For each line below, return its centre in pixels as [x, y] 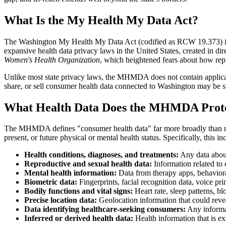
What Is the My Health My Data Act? [101, 20]
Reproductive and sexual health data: [88, 164]
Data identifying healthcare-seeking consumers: [105, 209]
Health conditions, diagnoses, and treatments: [101, 155]
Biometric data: [51, 182]
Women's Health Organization [52, 60]
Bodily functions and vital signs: [78, 191]
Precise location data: [61, 200]
